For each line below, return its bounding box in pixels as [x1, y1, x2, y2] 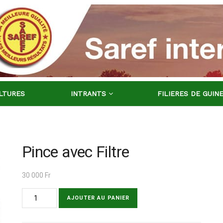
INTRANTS [71, 90, 106, 98]
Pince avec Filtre [22, 143, 129, 161]
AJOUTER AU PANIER [67, 194, 129, 201]
